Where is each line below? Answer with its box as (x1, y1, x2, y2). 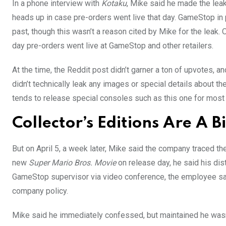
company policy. (12, 186, 68, 196)
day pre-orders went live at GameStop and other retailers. (12, 41, 213, 51)
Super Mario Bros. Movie (29, 158, 116, 168)
